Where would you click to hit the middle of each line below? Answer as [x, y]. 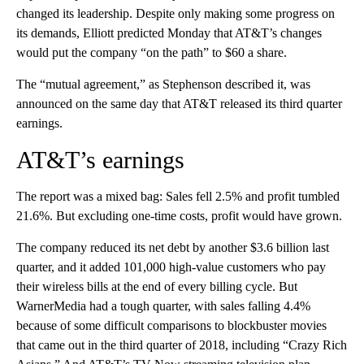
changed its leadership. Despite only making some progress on [175, 13]
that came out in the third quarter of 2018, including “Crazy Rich [182, 344]
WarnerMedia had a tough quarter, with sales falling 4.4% [163, 305]
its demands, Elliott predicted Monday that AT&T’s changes [169, 32]
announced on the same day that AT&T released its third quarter [179, 103]
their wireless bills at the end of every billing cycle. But [157, 286]
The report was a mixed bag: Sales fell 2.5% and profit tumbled [178, 196]
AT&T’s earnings [100, 159]
